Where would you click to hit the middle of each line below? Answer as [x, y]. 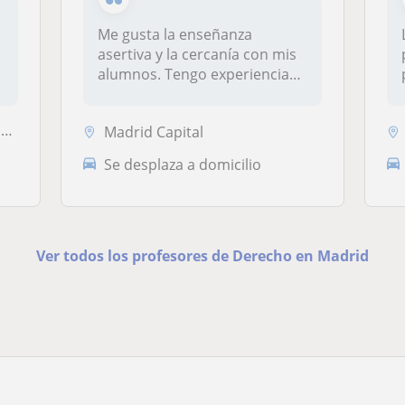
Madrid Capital [154, 132]
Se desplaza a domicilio [183, 164]
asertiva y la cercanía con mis [198, 54]
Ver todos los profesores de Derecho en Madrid [202, 256]
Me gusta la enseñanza [175, 34]
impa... [121, 94]
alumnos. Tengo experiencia [194, 74]
